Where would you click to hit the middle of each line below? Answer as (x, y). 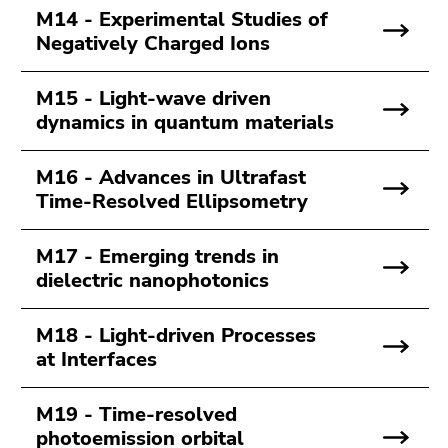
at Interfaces (96, 359)
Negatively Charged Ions (153, 43)
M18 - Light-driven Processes (176, 335)
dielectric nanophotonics (152, 280)
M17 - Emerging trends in (157, 256)
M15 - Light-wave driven (153, 98)
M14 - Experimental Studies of (182, 19)
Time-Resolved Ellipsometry (172, 201)
